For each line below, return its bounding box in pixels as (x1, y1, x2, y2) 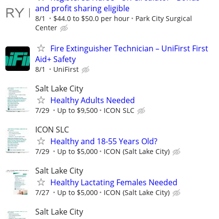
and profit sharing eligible (35, 3, 130, 14)
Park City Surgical (135, 14, 192, 23)
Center (35, 23, 57, 33)
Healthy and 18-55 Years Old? (50, 135, 157, 147)
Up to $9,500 (57, 105, 98, 115)
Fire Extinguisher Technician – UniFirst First (50, 43, 208, 54)
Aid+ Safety (35, 53, 78, 65)
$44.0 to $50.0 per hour (53, 14, 130, 23)
